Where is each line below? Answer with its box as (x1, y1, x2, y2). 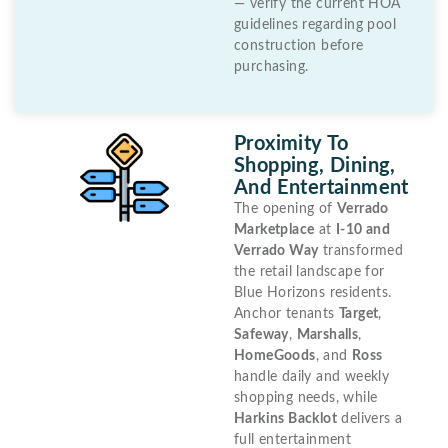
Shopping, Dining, (234, 155, 396, 176)
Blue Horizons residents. (234, 285, 392, 300)
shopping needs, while (234, 390, 378, 405)
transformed (318, 243, 404, 258)
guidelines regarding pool (234, 17, 396, 32)
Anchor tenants (234, 306, 340, 321)
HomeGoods (234, 348, 316, 363)
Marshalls (296, 327, 359, 342)
